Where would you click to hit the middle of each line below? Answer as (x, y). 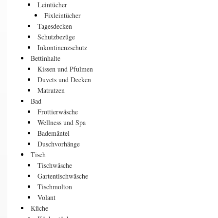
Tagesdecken (55, 26)
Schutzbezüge (56, 36)
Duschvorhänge (59, 144)
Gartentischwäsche (63, 176)
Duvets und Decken (64, 79)
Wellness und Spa (62, 122)
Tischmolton (55, 186)
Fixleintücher (63, 15)
